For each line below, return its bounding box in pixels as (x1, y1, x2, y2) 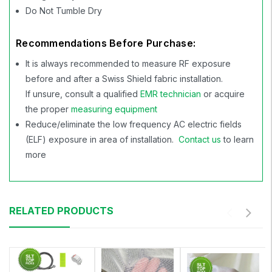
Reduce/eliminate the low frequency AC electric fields (25, 118, 242, 129)
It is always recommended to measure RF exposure (25, 58, 231, 69)
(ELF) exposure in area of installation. (25, 134, 179, 144)
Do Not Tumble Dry (25, 5, 103, 16)
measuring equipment (71, 103, 158, 114)
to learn (221, 134, 254, 144)
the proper (25, 103, 72, 114)
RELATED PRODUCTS (9, 204, 114, 217)
